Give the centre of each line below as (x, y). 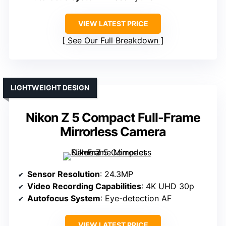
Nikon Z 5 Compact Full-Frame (113, 118)
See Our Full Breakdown (113, 41)
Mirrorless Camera (113, 132)
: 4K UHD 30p (168, 186)
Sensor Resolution (64, 174)
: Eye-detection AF (136, 199)
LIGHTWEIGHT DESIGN (50, 88)
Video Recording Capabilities (84, 186)
